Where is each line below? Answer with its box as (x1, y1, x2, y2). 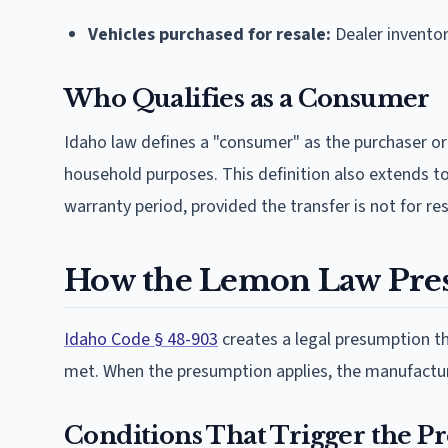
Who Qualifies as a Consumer (64, 83, 430, 113)
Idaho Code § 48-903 (64, 326, 218, 352)
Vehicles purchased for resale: (88, 21, 331, 47)
